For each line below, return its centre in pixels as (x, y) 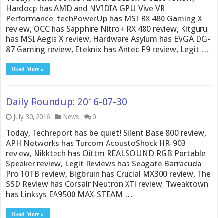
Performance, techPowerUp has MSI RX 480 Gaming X (104, 18)
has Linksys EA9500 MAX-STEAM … (70, 194)
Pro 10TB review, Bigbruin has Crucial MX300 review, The (109, 174)
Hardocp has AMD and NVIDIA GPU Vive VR (86, 8)
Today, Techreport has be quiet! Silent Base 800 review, (106, 133)
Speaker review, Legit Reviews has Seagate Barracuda (104, 163)
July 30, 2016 (32, 117)
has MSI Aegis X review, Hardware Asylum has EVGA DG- (108, 39)
